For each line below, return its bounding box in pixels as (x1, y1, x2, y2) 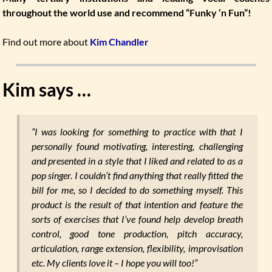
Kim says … (2, 78, 92, 101)
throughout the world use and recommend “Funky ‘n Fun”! (2, 7, 252, 19)
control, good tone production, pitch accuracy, (31, 228, 243, 240)
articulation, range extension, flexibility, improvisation (31, 242, 243, 254)
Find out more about (2, 36, 90, 48)
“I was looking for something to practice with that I (31, 126, 243, 138)
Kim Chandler (90, 36, 149, 48)
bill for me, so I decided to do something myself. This (31, 184, 243, 196)
